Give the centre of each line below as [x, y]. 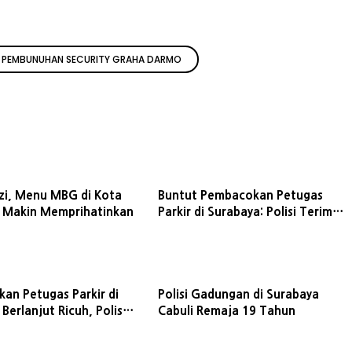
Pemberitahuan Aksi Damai [234, 229]
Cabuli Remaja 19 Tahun [226, 311]
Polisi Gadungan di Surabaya [238, 295]
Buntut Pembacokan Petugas [240, 196]
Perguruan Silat [202, 245]
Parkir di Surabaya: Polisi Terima [248, 212]
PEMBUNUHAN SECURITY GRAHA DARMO [92, 60]
